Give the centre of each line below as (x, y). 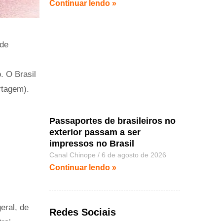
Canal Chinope (74, 155)
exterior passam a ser (95, 132)
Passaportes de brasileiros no (113, 121)
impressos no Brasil (92, 144)
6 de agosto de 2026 (133, 155)
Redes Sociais (83, 212)
